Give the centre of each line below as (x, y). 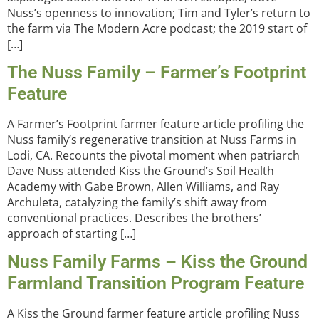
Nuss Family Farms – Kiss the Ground (157, 262)
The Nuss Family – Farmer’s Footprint (157, 72)
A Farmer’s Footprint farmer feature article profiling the (156, 124)
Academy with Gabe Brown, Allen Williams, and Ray (143, 186)
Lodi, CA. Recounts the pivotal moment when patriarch (153, 155)
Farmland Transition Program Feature (156, 283)
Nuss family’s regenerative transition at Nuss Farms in (152, 139)
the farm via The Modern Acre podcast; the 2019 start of (157, 28)
